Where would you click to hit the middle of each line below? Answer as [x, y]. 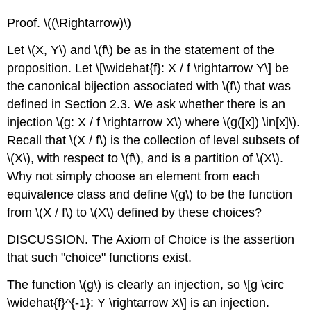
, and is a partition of [199, 158]
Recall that [39, 140]
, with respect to [76, 158]
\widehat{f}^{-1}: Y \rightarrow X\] [97, 302]
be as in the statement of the [194, 50]
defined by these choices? [188, 212]
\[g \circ [264, 284]
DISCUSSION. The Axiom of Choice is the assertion [151, 239]
